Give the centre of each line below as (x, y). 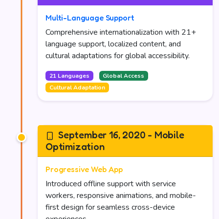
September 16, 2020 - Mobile (121, 135)
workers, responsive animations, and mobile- (121, 196)
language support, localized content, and (113, 44)
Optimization (75, 147)
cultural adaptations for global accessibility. (118, 56)
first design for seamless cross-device (110, 207)
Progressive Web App (84, 169)
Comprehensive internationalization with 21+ (121, 32)
